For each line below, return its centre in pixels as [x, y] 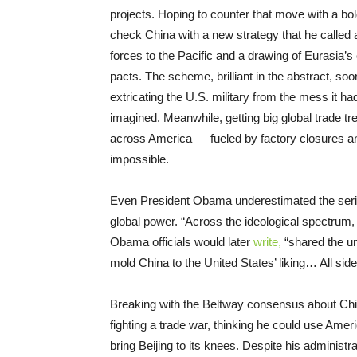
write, [267, 242]
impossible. [139, 159]
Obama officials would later [182, 242]
